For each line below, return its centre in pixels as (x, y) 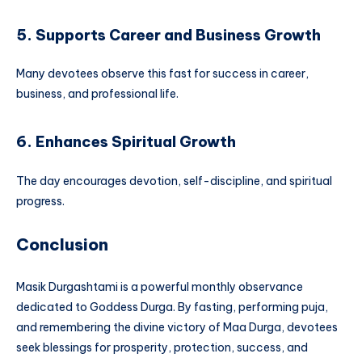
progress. (40, 201)
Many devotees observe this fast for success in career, (162, 73)
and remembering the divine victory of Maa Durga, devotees (177, 327)
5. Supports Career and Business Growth (168, 35)
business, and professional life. (97, 93)
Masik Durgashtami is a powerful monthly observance (160, 286)
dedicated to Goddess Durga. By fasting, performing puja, (172, 307)
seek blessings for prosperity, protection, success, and (162, 347)
